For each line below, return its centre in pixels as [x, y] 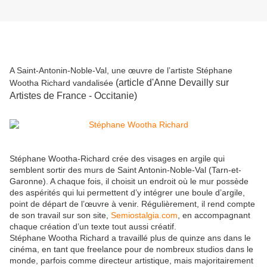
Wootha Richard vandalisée [63, 83]
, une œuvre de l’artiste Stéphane [170, 71]
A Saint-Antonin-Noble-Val [58, 71]
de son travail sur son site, [60, 215]
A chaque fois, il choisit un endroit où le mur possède [149, 181]
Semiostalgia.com [144, 215]
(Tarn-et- [225, 170]
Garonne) [28, 181]
